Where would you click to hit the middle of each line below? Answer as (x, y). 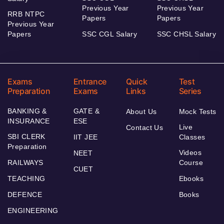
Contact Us (145, 128)
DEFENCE (25, 195)
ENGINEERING (33, 211)
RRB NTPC (26, 14)
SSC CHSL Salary (186, 34)
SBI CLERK (26, 137)
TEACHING (26, 179)
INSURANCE (29, 121)
